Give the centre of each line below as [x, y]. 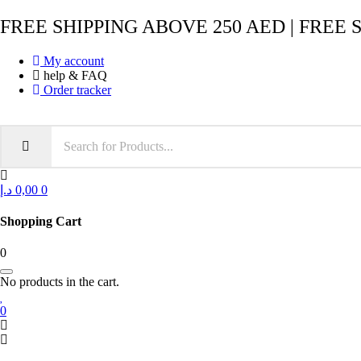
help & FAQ [75, 75]
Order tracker [77, 89]
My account [74, 60]
